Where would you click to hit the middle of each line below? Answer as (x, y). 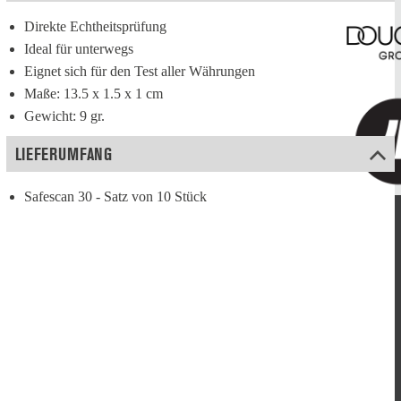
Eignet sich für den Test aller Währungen (140, 72)
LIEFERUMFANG (64, 154)
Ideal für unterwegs (79, 49)
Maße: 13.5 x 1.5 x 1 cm (94, 94)
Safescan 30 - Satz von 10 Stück (115, 197)
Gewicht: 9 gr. (64, 116)
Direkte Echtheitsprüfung (95, 27)
